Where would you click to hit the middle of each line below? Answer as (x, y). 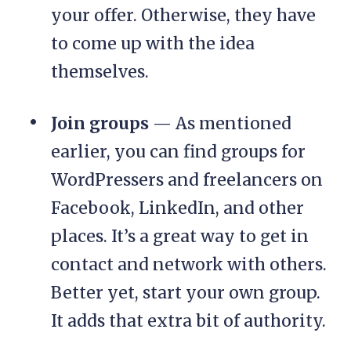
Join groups (100, 124)
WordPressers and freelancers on (187, 180)
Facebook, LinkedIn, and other (177, 208)
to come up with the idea (153, 44)
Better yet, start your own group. (186, 293)
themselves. (100, 72)
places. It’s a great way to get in (180, 237)
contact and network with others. (189, 265)
